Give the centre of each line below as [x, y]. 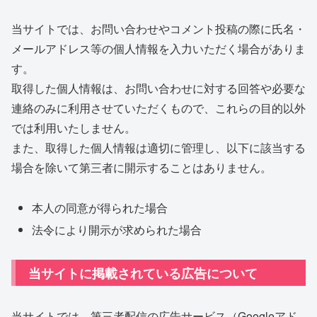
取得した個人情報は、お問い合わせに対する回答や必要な [158, 88]
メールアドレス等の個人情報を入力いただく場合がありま [158, 48]
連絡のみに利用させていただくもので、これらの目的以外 [158, 108]
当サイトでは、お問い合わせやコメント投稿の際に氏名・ [158, 28]
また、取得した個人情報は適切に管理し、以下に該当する [158, 147]
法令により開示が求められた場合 [117, 229]
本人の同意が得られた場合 [100, 207]
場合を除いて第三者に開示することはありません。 [142, 167]
